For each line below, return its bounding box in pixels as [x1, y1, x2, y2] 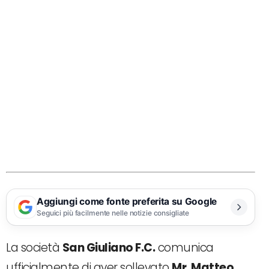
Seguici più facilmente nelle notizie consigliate [37, 208, 190, 217]
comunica [155, 239, 214, 256]
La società [6, 239, 62, 256]
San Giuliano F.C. [62, 239, 155, 256]
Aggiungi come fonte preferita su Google [37, 196, 217, 207]
